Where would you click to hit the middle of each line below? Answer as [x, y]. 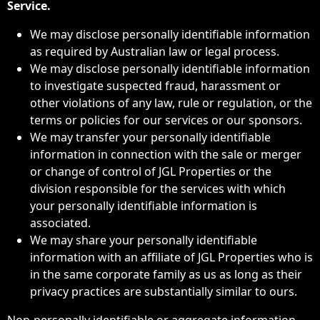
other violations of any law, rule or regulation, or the [171, 103]
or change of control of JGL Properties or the [151, 171]
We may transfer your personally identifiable [150, 137]
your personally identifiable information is [144, 206]
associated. [60, 223]
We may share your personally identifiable [144, 240]
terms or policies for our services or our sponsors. [166, 120]
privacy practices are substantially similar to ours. [164, 291]
